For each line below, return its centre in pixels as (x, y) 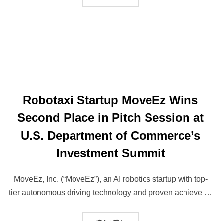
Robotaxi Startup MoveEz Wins (110, 100)
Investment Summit (110, 153)
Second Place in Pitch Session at (110, 118)
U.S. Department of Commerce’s (110, 136)
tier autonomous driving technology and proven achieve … (110, 193)
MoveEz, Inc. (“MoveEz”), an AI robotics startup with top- (110, 179)
